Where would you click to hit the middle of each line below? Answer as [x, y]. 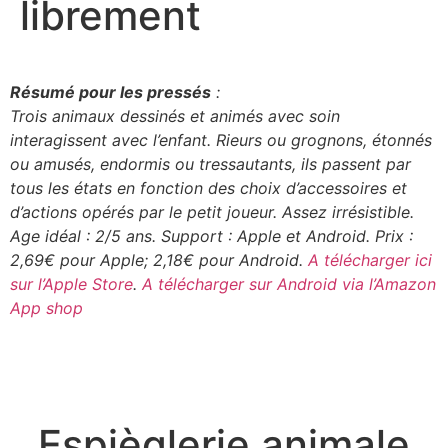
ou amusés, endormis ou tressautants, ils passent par [210, 164]
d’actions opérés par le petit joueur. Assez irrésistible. [212, 212]
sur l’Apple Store [71, 284]
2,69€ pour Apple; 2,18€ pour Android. [159, 260]
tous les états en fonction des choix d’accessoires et [208, 188]
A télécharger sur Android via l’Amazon [289, 284]
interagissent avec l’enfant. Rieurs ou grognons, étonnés [221, 140]
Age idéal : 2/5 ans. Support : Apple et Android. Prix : [211, 236]
